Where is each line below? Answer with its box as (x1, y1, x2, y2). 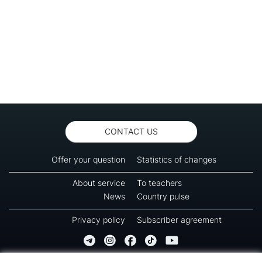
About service (73, 177, 125, 188)
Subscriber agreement (137, 214, 222, 225)
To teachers (137, 177, 182, 188)
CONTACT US (104, 126, 158, 136)
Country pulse (137, 191, 189, 201)
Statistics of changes (137, 154, 216, 164)
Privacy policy (72, 214, 125, 225)
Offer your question (51, 154, 125, 164)
